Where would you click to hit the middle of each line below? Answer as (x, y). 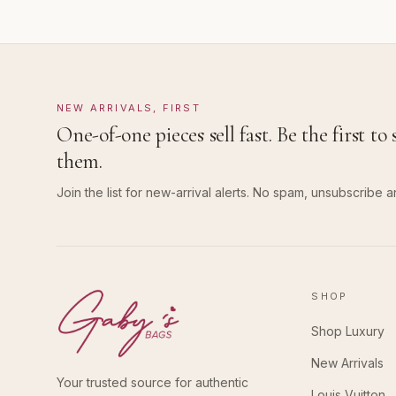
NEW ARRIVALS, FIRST (129, 108)
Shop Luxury (348, 331)
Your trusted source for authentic (152, 383)
